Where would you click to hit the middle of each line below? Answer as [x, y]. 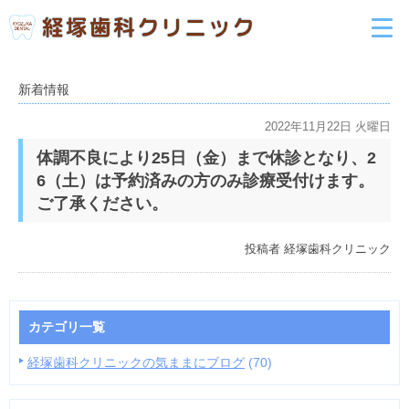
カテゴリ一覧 [67, 327]
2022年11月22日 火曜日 [328, 126]
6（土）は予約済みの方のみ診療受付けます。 [205, 181]
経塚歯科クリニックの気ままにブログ [136, 362]
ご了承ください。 [102, 204]
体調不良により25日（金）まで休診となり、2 [206, 158]
